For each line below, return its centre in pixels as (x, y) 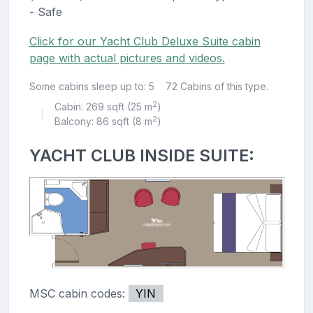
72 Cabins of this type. (217, 87)
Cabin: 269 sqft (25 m (103, 107)
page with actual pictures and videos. (127, 58)
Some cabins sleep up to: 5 (92, 87)
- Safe (45, 12)
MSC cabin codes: (79, 294)
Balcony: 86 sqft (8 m (103, 122)
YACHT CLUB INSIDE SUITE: (141, 156)
